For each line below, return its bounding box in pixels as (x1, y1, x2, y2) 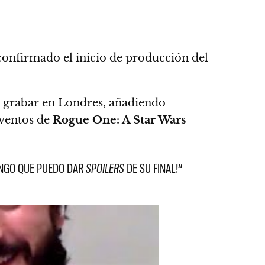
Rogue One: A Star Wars (53, 114, 186, 127)
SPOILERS (86, 159, 125, 175)
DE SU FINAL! (124, 159, 179, 175)
